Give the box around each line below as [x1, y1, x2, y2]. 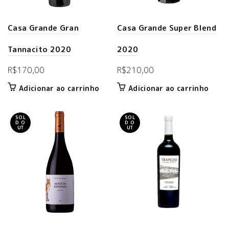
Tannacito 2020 [8, 44, 72, 55]
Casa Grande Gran [8, 22, 79, 33]
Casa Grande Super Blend [117, 22, 216, 33]
